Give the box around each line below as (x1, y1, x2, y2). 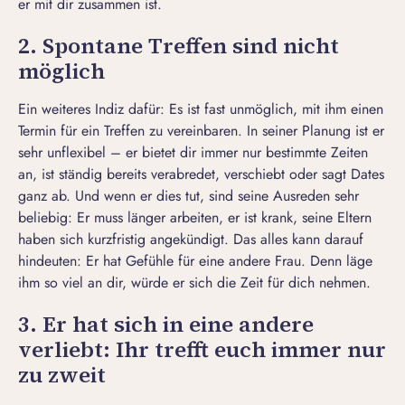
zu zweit (18, 360, 106, 391)
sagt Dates (322, 164, 384, 185)
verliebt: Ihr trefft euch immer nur (18, 334, 386, 365)
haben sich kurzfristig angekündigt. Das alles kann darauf (18, 229, 363, 250)
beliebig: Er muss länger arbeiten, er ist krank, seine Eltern (18, 207, 372, 229)
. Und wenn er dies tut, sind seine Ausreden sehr (66, 185, 359, 207)
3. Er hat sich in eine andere (18, 309, 314, 340)
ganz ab (18, 185, 66, 207)
